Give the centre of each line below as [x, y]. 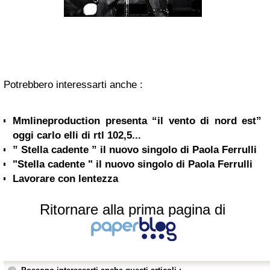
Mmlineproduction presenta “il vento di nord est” [137, 121]
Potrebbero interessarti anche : [73, 85]
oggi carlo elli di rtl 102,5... [77, 135]
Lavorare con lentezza [65, 179]
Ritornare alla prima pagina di [133, 209]
